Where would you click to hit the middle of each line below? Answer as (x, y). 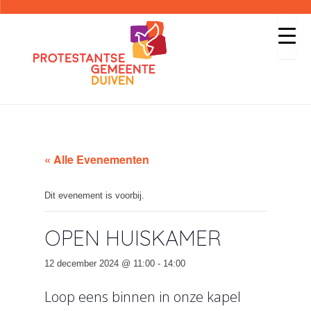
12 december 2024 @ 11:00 (100, 263)
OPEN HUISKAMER (133, 238)
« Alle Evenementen (97, 159)
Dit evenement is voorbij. (94, 195)
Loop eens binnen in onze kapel (143, 297)
